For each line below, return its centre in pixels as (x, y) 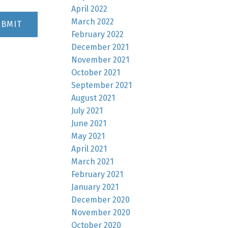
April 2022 (90, 9)
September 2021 (102, 85)
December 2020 (101, 199)
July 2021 (87, 110)
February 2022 (98, 34)
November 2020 (101, 212)
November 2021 (101, 60)
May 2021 (88, 136)
